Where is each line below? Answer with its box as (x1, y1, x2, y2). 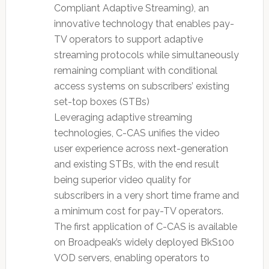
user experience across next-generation (53, 142, 228, 154)
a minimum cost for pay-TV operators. (53, 205, 223, 217)
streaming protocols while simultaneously (53, 49, 239, 61)
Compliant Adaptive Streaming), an (53, 2, 209, 14)
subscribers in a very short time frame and (53, 189, 239, 201)
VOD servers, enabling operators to (53, 252, 210, 264)
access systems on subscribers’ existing (53, 80, 229, 92)
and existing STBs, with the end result (53, 158, 219, 170)
